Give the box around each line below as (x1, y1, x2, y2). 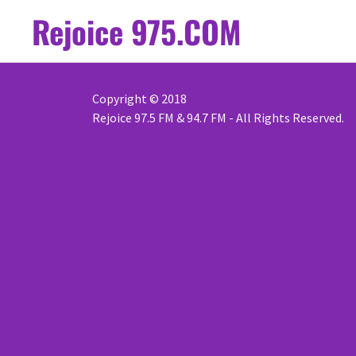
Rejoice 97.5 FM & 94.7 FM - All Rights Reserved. (92, 110, 344, 126)
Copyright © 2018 (92, 91, 189, 107)
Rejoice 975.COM (32, 8, 241, 54)
